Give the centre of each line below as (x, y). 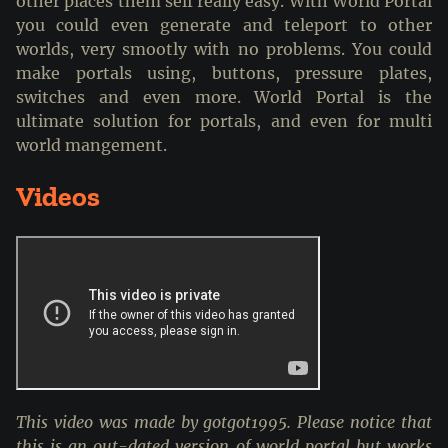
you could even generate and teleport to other (224, 24)
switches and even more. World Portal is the (224, 96)
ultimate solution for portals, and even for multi (224, 120)
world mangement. (91, 144)
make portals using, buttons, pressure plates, (224, 72)
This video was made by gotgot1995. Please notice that (224, 422)
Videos (58, 196)
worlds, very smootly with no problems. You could (224, 48)
